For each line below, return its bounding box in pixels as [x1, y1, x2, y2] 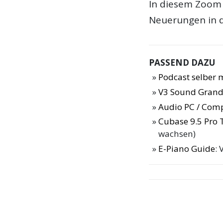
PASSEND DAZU [149, 57, 216, 69]
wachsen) [158, 128, 196, 140]
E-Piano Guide [158, 143, 216, 155]
